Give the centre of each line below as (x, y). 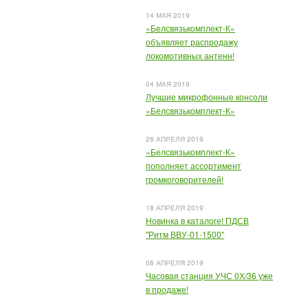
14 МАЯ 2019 (168, 15)
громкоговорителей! (185, 179)
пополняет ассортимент (194, 165)
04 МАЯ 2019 (168, 84)
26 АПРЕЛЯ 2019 (175, 139)
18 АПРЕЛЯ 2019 (175, 208)
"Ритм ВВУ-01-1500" (185, 234)
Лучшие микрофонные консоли (207, 97)
